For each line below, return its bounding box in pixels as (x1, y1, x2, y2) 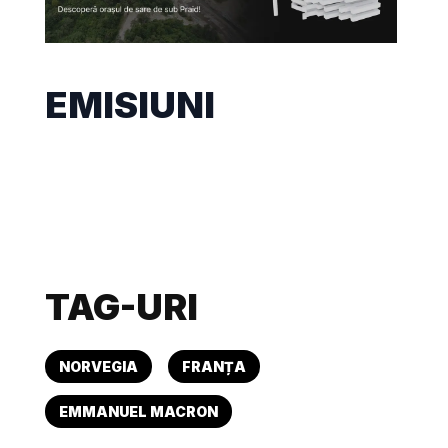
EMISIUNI (45, 82, 216, 127)
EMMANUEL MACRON (59, 402, 219, 420)
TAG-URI (45, 284, 199, 329)
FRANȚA (182, 357, 247, 375)
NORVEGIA (59, 357, 139, 375)
